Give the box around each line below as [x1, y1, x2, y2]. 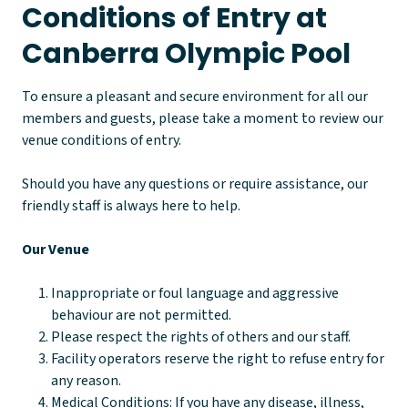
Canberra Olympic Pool [22, 34, 351, 73]
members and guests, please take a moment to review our [22, 107, 383, 128]
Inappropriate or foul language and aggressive [51, 282, 339, 303]
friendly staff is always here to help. [22, 195, 240, 216]
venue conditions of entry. [22, 129, 181, 150]
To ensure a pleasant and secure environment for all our [22, 86, 368, 107]
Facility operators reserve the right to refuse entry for [51, 348, 384, 369]
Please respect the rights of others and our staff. [51, 326, 351, 347]
